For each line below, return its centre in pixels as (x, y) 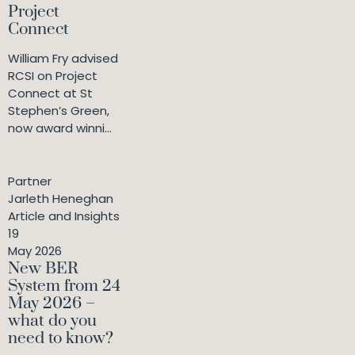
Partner (30, 181)
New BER (43, 269)
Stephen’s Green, (59, 111)
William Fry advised (63, 59)
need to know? (61, 339)
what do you (52, 321)
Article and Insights (64, 216)
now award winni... (60, 128)
